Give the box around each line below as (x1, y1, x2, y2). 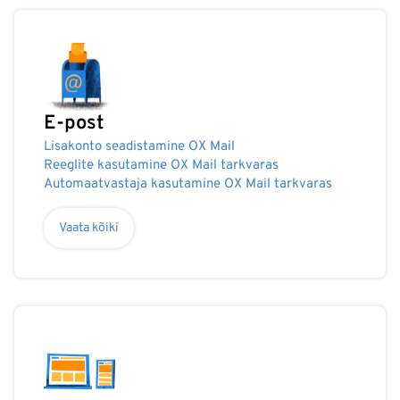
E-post (44, 112, 104, 136)
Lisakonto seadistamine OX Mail (44, 138, 235, 155)
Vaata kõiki (59, 221, 119, 236)
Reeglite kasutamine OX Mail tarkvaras (44, 157, 279, 174)
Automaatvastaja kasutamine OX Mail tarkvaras (44, 176, 332, 193)
